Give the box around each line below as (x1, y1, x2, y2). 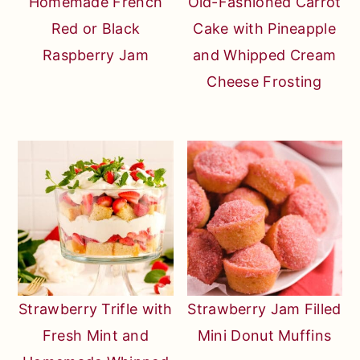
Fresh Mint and (42, 327, 149, 345)
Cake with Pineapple (193, 19, 336, 37)
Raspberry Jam (42, 46, 149, 63)
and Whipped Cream (193, 46, 337, 63)
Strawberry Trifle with (18, 301, 173, 318)
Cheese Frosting (207, 72, 322, 90)
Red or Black (51, 19, 141, 37)
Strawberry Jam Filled (187, 301, 342, 318)
